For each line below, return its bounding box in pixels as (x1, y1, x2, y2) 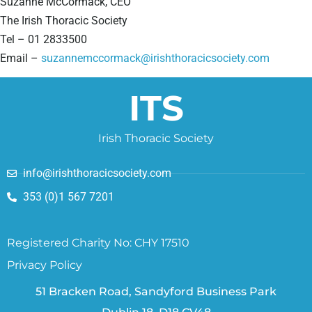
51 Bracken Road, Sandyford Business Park (36, 285, 276, 299)
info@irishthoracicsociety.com (22, 166, 171, 180)
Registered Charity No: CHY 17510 (7, 236, 189, 250)
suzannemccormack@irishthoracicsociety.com (41, 51, 270, 65)
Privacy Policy (7, 258, 82, 272)
